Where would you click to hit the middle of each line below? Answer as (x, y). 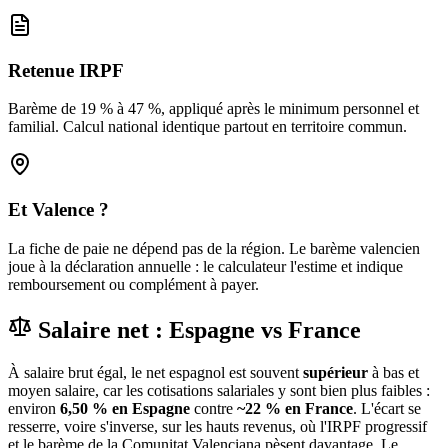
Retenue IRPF (66, 70)
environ (34, 408)
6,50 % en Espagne (125, 408)
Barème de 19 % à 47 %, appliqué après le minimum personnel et (213, 109)
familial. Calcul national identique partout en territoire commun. (207, 127)
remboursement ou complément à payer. (133, 284)
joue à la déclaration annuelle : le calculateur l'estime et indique (205, 266)
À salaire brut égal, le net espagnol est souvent (155, 372)
